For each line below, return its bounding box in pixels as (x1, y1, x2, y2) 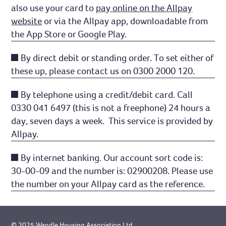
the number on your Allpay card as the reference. (11, 178, 205, 190)
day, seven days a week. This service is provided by (11, 115, 213, 127)
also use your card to (11, 2, 96, 14)
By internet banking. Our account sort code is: (21, 152, 203, 164)
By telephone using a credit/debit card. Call (21, 89, 193, 101)
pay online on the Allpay (96, 2, 193, 14)
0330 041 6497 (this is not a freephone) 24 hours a (11, 102, 211, 114)
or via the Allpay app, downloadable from (42, 15, 209, 27)
